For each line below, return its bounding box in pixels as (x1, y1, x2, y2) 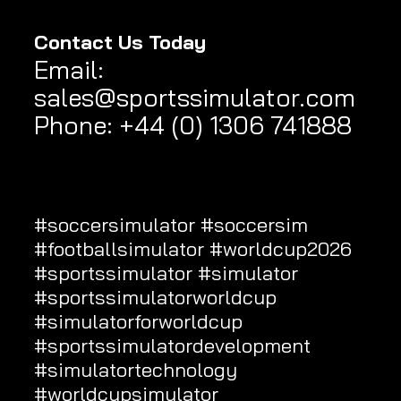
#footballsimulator (34, 236, 204, 262)
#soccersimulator (34, 212, 195, 238)
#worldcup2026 (209, 236, 352, 262)
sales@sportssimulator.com (34, 81, 355, 114)
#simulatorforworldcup (34, 309, 243, 335)
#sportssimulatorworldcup (34, 285, 277, 311)
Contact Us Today (34, 30, 206, 55)
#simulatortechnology (34, 357, 237, 383)
